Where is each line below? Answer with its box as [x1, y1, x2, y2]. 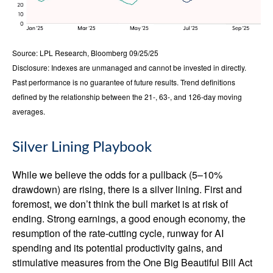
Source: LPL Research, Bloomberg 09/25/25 [12, 48, 158, 58]
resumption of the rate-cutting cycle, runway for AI [12, 226, 224, 241]
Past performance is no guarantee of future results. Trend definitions [12, 77, 235, 88]
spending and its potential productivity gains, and [12, 241, 222, 255]
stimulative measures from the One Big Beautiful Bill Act [12, 255, 252, 270]
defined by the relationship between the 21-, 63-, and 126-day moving [12, 91, 242, 102]
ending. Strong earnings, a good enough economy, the [12, 211, 246, 226]
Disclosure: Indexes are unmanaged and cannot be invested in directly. [12, 62, 246, 73]
